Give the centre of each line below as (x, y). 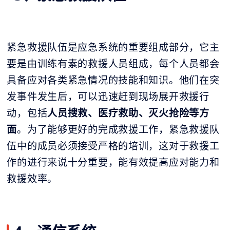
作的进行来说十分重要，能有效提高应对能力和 (113, 162)
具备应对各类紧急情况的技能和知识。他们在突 (113, 80)
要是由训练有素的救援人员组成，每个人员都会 (113, 63)
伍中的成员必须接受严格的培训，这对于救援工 (113, 146)
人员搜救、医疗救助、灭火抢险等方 (128, 113)
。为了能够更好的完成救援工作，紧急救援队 (118, 129)
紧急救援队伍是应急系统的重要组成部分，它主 (113, 47)
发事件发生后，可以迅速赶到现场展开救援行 (108, 96)
